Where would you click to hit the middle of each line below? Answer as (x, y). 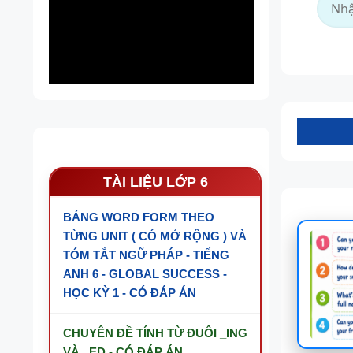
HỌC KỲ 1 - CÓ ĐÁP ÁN (130, 293)
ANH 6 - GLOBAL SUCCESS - (145, 274)
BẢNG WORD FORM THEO (139, 217)
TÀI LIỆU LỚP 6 (155, 182)
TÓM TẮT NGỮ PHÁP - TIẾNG (146, 255)
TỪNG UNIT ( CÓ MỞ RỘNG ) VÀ (155, 236)
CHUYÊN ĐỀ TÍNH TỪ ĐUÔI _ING (155, 333)
